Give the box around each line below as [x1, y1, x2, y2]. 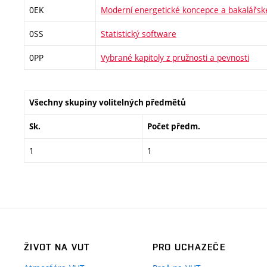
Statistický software [101, 27, 176, 39]
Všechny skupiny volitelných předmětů [29, 97, 186, 108]
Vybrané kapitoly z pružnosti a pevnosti [101, 51, 249, 63]
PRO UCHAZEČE [152, 241, 226, 253]
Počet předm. [147, 120, 200, 132]
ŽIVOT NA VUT [24, 241, 90, 253]
